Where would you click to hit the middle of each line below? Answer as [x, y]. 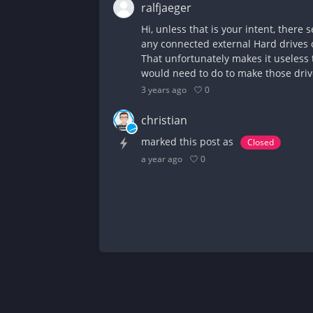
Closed [261, 142]
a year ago [162, 159]
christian [164, 120]
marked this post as [187, 141]
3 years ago [164, 90]
